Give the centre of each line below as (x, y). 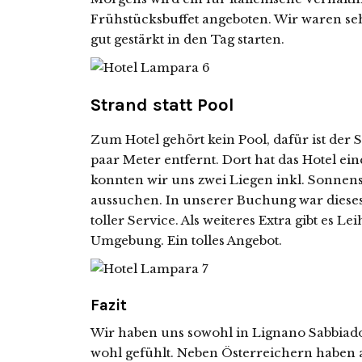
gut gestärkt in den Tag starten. (187, 39)
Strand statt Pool (162, 105)
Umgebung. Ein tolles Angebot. (186, 240)
